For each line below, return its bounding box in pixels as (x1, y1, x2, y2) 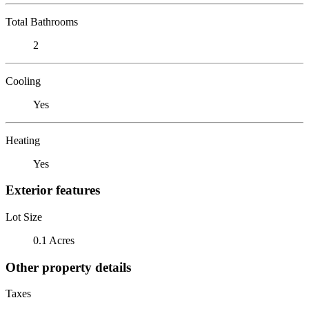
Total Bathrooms (6, 15, 78, 28)
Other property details (6, 259, 131, 275)
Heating (6, 134, 40, 146)
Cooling (6, 74, 41, 87)
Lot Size (6, 210, 42, 223)
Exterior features (6, 183, 100, 198)
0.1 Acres (33, 234, 74, 246)
